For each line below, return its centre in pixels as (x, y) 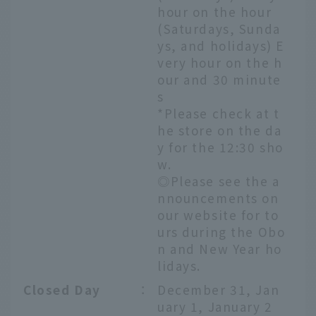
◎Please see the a (219, 181)
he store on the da (220, 130)
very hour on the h (220, 62)
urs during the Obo (221, 231)
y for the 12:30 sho (220, 147)
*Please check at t (219, 113)
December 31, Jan (219, 289)
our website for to (218, 214)
